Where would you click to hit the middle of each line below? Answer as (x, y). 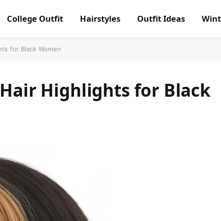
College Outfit (35, 18)
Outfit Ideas (161, 18)
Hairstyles (100, 18)
